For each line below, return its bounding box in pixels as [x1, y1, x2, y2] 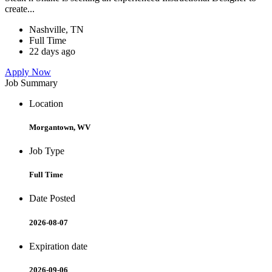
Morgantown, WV [29, 122, 90, 132]
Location [29, 98, 63, 109]
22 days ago [29, 46, 75, 56]
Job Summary [5, 77, 58, 88]
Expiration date [29, 240, 87, 251]
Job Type [29, 146, 64, 156]
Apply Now [5, 66, 51, 77]
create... [5, 3, 37, 14]
